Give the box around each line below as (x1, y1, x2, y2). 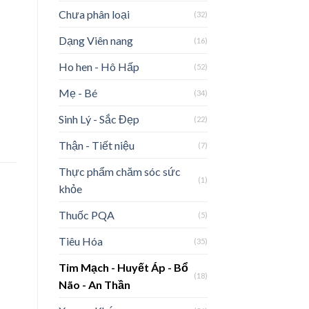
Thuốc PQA (58, 208, 114, 221)
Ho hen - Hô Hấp (58, 59, 139, 73)
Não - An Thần (58, 277, 130, 291)
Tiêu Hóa (58, 234, 103, 248)
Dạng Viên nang (58, 33, 133, 47)
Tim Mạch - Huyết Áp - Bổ (58, 260, 188, 274)
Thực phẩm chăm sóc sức (58, 164, 181, 178)
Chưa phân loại (58, 7, 130, 21)
